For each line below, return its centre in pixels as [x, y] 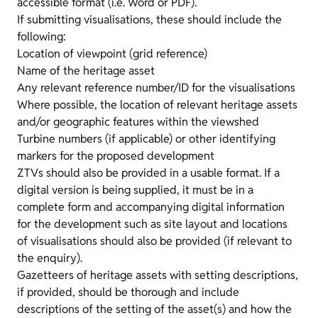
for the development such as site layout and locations [152, 224]
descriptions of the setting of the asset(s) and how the [154, 309]
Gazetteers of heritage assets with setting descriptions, [158, 275]
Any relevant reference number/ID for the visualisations [156, 88]
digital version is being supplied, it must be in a [135, 190]
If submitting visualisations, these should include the [149, 20]
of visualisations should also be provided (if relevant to [154, 241]
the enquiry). [50, 258]
